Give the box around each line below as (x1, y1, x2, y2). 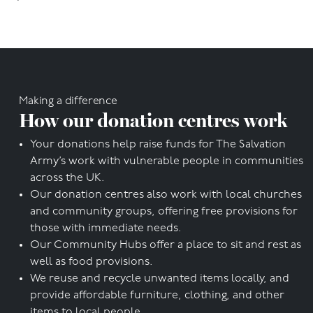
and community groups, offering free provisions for (30, 205, 298, 217)
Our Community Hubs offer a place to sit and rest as (30, 239, 301, 251)
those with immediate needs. (30, 222, 182, 234)
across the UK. (30, 172, 105, 184)
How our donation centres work (19, 108, 287, 132)
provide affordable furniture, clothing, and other (30, 289, 284, 301)
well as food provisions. (30, 256, 153, 268)
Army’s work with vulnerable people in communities (30, 155, 303, 167)
